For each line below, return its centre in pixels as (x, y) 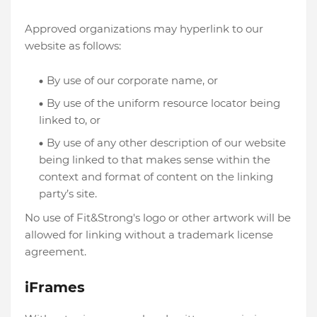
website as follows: (73, 46)
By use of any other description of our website (166, 143)
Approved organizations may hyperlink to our (144, 29)
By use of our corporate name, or (132, 80)
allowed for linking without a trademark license (149, 235)
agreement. (56, 252)
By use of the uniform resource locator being (163, 103)
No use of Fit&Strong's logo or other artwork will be (158, 218)
